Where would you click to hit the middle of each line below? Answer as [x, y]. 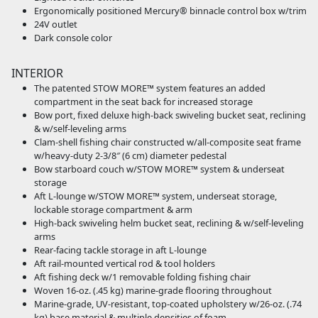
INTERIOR [37, 73]
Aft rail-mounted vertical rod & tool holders [125, 264]
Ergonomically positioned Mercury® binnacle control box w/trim [170, 11]
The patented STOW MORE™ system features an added [150, 88]
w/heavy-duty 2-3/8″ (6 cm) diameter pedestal [130, 156]
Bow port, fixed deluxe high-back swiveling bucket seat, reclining [170, 115]
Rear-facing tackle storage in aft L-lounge [120, 250]
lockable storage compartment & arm [113, 210]
